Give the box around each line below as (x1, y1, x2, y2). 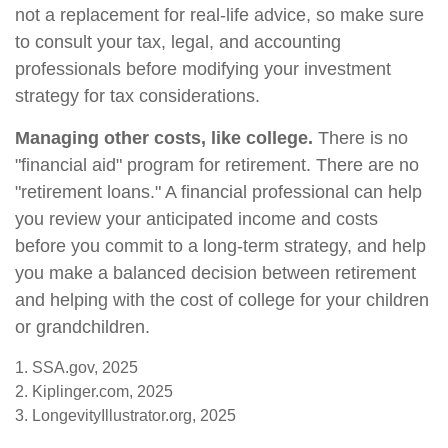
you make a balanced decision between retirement (15, 263, 416, 283)
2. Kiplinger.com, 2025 (15, 383, 173, 400)
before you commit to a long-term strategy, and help (15, 236, 426, 256)
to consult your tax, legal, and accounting (15, 32, 341, 52)
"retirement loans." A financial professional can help (15, 182, 422, 202)
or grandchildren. (15, 317, 150, 337)
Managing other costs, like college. (15, 128, 313, 148)
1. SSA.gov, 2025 (15, 359, 138, 376)
